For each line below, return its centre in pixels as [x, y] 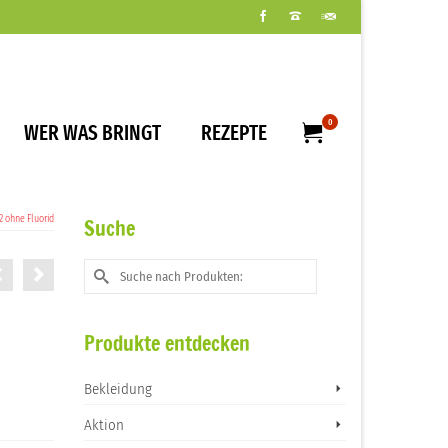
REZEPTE [234, 133]
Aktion [103, 425]
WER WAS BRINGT [92, 133]
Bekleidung [117, 389]
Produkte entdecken [166, 343]
